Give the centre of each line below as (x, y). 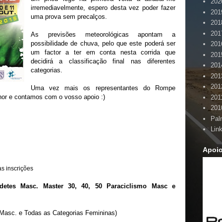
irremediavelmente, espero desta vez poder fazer (103, 8)
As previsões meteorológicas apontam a (103, 34)
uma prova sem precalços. (69, 17)
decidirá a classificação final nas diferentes (103, 61)
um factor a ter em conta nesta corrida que (103, 52)
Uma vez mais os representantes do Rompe (103, 88)
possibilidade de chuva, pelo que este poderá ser (103, 43)
